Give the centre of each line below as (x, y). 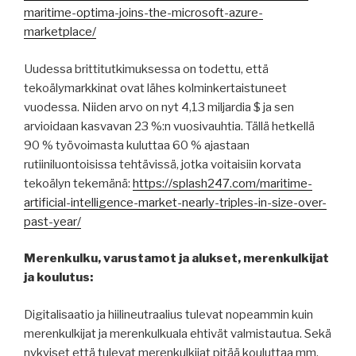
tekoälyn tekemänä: (78, 183)
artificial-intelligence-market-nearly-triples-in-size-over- (175, 202)
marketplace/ (60, 32)
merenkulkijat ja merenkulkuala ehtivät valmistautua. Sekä (178, 333)
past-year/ (52, 221)
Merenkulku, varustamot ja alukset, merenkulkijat (176, 259)
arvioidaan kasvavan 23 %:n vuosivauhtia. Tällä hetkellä (169, 126)
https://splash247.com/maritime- (222, 183)
